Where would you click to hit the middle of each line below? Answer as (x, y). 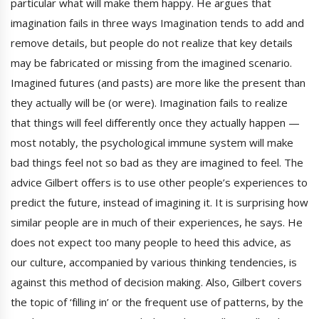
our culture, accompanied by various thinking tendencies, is (154, 262)
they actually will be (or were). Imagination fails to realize (149, 102)
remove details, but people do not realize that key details (152, 42)
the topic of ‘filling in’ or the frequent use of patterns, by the (157, 302)
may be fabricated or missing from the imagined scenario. (151, 62)
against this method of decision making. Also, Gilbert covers (156, 282)
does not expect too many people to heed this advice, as (151, 242)
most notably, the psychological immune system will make (152, 142)
